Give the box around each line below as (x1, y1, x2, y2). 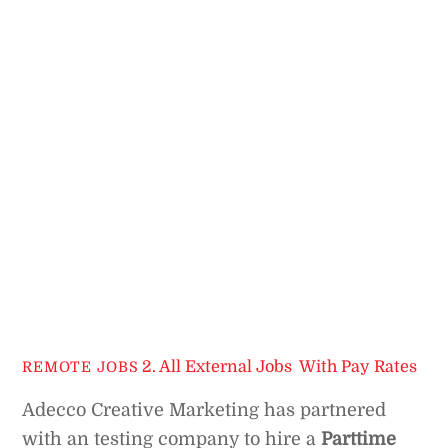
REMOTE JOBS (22, 359, 139, 376)
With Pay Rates (299, 357, 418, 377)
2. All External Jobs (142, 357, 293, 377)
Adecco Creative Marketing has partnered (22, 400, 387, 421)
